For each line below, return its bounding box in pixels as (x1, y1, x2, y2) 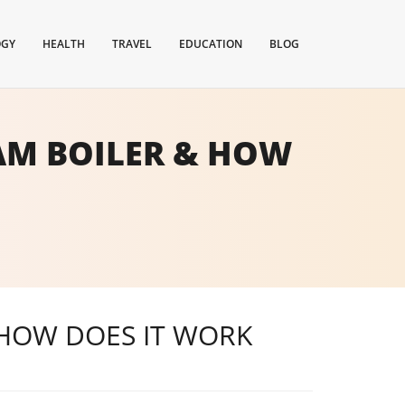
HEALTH (42, 36, 85, 52)
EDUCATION (179, 36, 242, 52)
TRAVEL (112, 36, 152, 52)
